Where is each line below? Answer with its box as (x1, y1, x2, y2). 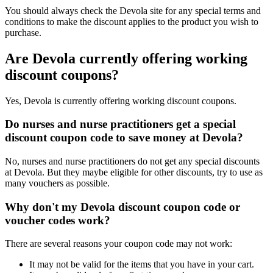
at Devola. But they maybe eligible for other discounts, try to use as (5, 166, 263, 177)
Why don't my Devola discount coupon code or (5, 200, 240, 213)
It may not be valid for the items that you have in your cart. (29, 259, 254, 270)
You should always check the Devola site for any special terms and (5, 5, 261, 16)
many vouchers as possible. (5, 177, 110, 188)
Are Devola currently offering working (5, 50, 247, 66)
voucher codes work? (5, 213, 110, 227)
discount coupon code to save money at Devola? (5, 131, 243, 144)
